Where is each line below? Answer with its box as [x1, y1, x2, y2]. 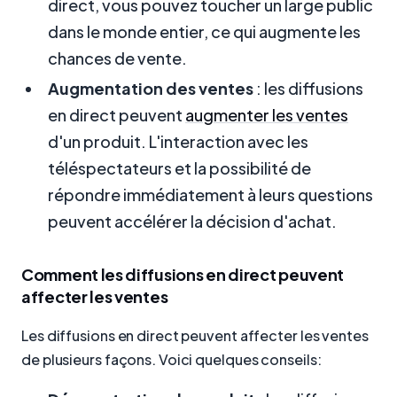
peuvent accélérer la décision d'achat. [48, 211, 337, 232]
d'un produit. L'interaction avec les [48, 131, 308, 152]
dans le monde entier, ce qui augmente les [48, 21, 361, 43]
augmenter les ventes [185, 105, 348, 126]
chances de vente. [48, 48, 187, 69]
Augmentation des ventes [48, 78, 253, 99]
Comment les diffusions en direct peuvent [21, 264, 345, 285]
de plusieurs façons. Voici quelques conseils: [21, 349, 322, 369]
